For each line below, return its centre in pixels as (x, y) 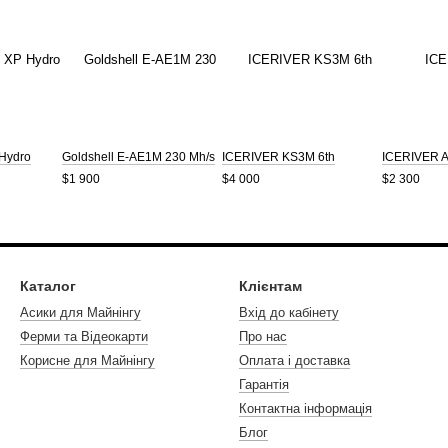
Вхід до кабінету (289, 312)
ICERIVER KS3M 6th (278, 157)
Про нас (263, 336)
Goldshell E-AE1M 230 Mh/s (138, 157)
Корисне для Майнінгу (87, 360)
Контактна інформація (305, 408)
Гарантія (264, 384)
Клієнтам (270, 286)
